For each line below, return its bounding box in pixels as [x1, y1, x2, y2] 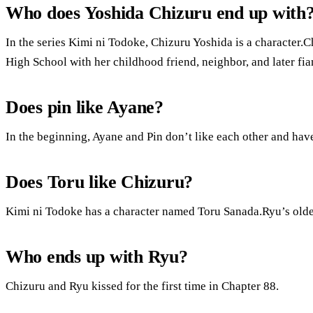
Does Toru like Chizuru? [6, 171, 194, 192]
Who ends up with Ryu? [6, 246, 188, 267]
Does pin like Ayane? [6, 96, 163, 117]
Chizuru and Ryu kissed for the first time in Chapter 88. [6, 279, 279, 293]
